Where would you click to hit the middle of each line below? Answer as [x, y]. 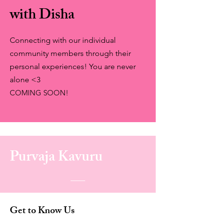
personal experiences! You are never [73, 66]
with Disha [42, 16]
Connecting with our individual [63, 40]
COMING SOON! [39, 93]
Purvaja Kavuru [56, 158]
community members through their [70, 53]
